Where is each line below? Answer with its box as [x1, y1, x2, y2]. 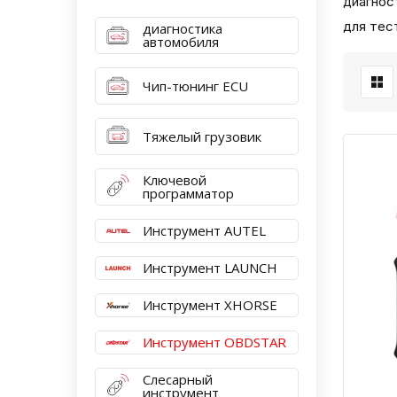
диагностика [143, 19, 222, 37]
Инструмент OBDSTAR [143, 333, 286, 351]
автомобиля [143, 33, 219, 51]
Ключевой [143, 171, 206, 189]
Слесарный [143, 370, 213, 388]
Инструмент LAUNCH [143, 259, 277, 276]
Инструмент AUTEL [143, 222, 266, 239]
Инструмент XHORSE [143, 296, 277, 314]
